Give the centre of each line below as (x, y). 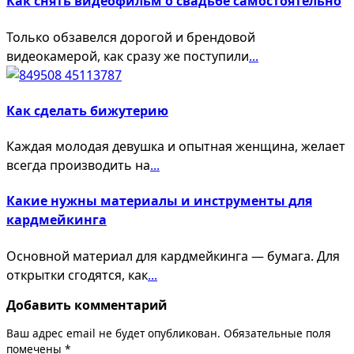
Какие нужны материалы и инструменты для (159, 201)
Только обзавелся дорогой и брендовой (131, 37)
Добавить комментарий (87, 305)
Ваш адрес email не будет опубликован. (113, 333)
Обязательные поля (277, 333)
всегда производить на (78, 166)
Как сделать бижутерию (87, 110)
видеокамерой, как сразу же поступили (128, 56)
